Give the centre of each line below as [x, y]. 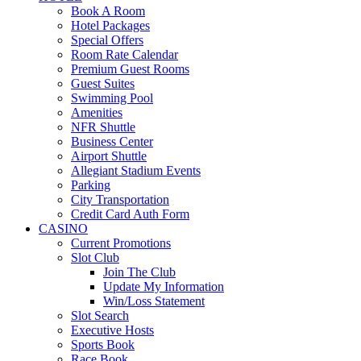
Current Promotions [121, 243]
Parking [91, 185]
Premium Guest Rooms [130, 69]
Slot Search [100, 316]
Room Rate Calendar [124, 55]
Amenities [97, 113]
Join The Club [139, 272]
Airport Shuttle [109, 156]
